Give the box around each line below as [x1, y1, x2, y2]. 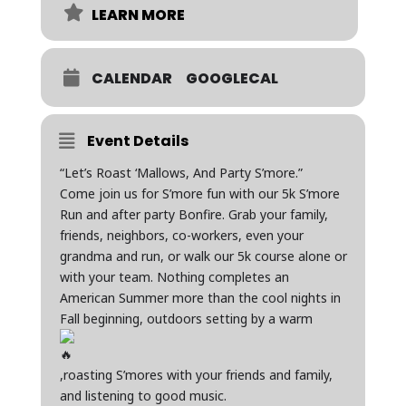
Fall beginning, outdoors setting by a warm [59, 310, 316, 327]
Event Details [86, 130, 188, 151]
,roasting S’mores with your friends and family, [59, 366, 333, 383]
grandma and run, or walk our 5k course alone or [59, 247, 347, 265]
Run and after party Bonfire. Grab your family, [59, 206, 328, 223]
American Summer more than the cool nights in [59, 289, 341, 306]
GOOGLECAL [185, 68, 278, 89]
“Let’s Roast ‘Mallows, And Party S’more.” [59, 164, 303, 181]
